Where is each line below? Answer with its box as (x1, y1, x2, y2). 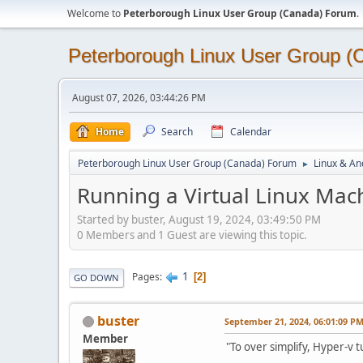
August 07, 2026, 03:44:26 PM (72, 91, 206, 105)
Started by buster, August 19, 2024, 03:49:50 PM (77, 211, 321, 227)
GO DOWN (74, 271, 119, 284)
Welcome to (67, 6, 123, 20)
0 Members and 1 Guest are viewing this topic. (77, 227, 307, 242)
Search (161, 125, 193, 139)
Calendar (230, 125, 271, 139)
